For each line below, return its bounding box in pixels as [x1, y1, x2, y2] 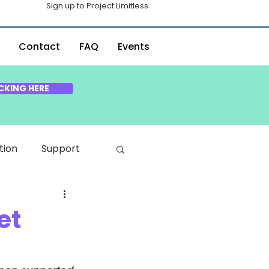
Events [117, 40, 150, 53]
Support [41, 142, 80, 156]
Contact [19, 40, 60, 53]
